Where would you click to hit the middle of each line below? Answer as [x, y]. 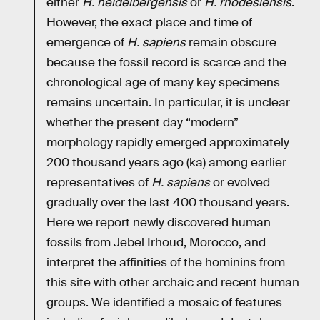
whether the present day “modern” [142, 123]
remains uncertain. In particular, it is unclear [168, 103]
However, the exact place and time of [149, 23]
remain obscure [231, 43]
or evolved [240, 183]
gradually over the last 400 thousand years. [168, 203]
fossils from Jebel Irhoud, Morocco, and [156, 243]
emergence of [87, 43]
